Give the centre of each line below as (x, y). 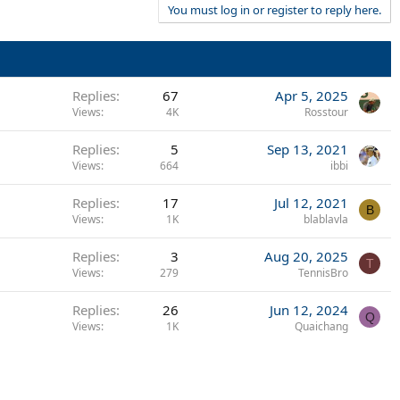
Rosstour (326, 112)
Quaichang (321, 326)
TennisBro (323, 273)
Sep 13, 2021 (308, 149)
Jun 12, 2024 (309, 310)
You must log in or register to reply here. (275, 10)
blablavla (326, 219)
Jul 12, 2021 (311, 203)
